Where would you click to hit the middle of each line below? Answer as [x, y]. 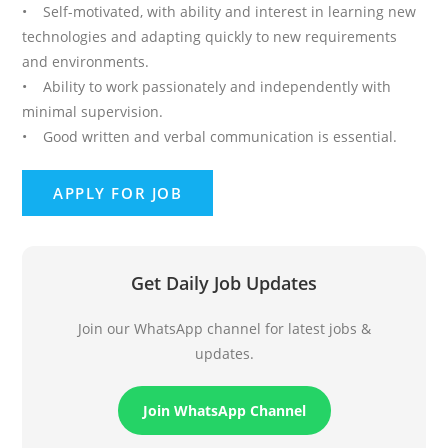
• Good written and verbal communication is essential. [210, 137]
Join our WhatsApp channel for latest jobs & [224, 329]
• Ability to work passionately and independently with [207, 87]
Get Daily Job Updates [224, 283]
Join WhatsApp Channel [224, 411]
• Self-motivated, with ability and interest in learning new [219, 12]
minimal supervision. [93, 112]
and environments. [86, 62]
